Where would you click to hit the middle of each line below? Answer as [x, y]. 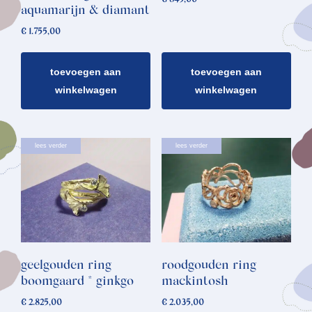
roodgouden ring [209, 266]
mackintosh [194, 282]
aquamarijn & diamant [85, 11]
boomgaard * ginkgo [77, 282]
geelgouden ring [66, 266]
